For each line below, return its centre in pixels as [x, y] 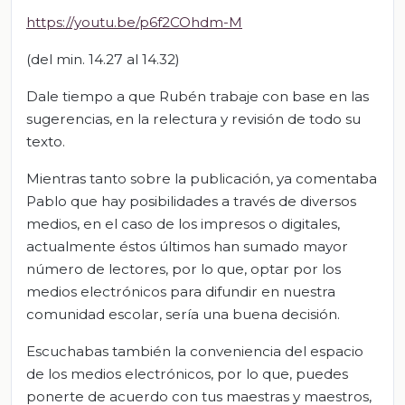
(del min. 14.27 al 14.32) [103, 59]
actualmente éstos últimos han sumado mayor [187, 246]
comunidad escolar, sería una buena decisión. [183, 314]
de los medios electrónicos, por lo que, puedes [187, 373]
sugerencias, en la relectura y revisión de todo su [193, 118]
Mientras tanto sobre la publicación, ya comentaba [202, 178]
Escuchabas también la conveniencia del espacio [195, 351]
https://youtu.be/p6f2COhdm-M [134, 22]
